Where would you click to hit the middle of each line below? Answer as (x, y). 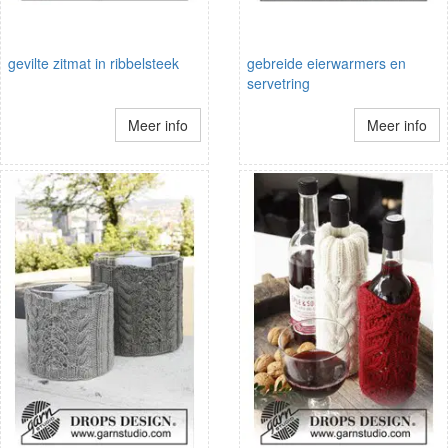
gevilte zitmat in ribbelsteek (93, 62)
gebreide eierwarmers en (326, 62)
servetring (278, 82)
